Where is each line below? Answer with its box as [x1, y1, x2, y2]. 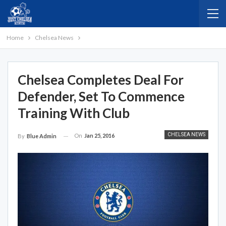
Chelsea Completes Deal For [18, 72, 184, 88]
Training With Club [18, 105, 130, 121]
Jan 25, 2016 [84, 132, 115, 139]
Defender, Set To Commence [18, 88, 185, 104]
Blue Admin [27, 133, 56, 140]
